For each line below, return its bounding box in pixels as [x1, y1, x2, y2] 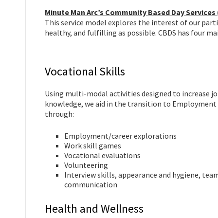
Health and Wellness [45, 201, 144, 216]
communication [64, 180, 117, 189]
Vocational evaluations [64, 150, 141, 160]
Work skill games [64, 141, 121, 150]
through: [45, 109, 74, 119]
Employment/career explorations [64, 131, 177, 141]
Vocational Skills [45, 64, 125, 79]
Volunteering [64, 160, 108, 170]
